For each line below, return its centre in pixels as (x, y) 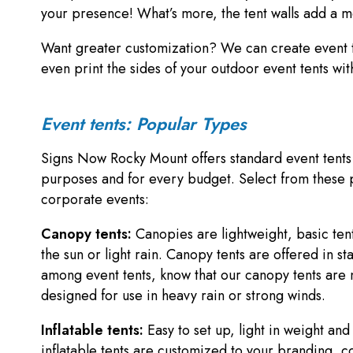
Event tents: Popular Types (144, 124)
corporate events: (95, 200)
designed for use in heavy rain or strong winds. (183, 296)
